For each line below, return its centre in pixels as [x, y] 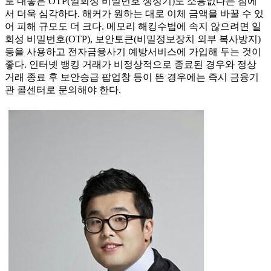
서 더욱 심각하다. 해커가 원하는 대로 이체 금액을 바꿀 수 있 [134, 14]
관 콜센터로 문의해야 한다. [63, 90]
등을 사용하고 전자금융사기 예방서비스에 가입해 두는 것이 [133, 52]
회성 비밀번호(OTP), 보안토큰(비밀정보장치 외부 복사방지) [133, 39]
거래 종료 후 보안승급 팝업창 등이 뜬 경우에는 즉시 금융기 [132, 77]
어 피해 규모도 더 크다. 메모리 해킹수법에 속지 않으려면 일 [133, 27]
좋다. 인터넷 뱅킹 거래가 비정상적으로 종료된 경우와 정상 [131, 65]
